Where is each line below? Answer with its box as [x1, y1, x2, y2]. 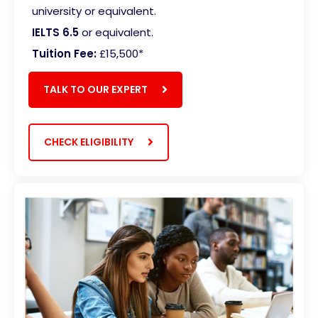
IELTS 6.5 [32, 24, 79, 40]
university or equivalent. [32, 3, 156, 18]
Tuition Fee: [32, 45, 97, 61]
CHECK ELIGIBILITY [44, 134, 133, 149]
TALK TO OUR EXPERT [43, 82, 148, 97]
